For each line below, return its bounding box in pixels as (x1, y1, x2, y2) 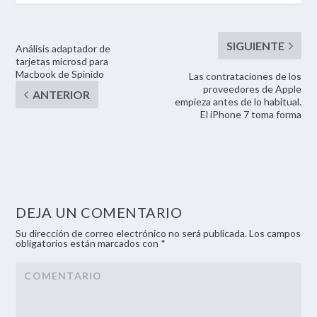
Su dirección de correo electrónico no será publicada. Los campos (16, 226, 301, 239)
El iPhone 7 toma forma (200, 108, 301, 120)
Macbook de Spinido (16, 67, 105, 80)
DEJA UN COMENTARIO (16, 203, 183, 221)
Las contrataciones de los (188, 69, 301, 82)
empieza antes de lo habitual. (174, 95, 301, 108)
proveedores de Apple (202, 82, 301, 95)
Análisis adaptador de (16, 42, 111, 54)
